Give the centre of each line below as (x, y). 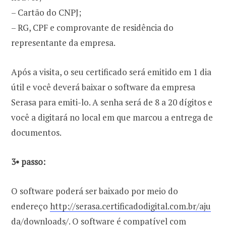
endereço (31, 206)
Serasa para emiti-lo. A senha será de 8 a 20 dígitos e (112, 102)
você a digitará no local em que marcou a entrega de (112, 117)
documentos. (36, 132)
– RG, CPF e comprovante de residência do (92, 27)
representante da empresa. (63, 42)
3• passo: (28, 162)
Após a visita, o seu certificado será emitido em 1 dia (111, 72)
